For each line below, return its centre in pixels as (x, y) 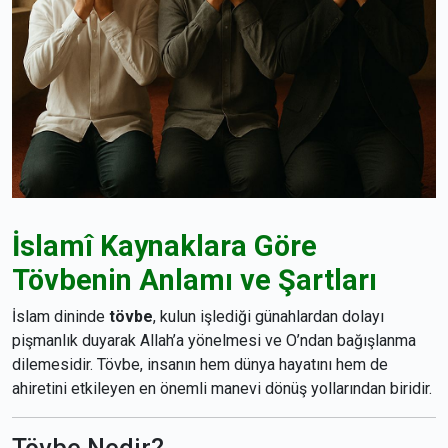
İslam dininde (60, 316)
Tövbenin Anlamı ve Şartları (194, 280)
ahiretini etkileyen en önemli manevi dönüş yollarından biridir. (222, 388)
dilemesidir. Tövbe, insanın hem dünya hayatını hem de (200, 364)
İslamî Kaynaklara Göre (164, 246)
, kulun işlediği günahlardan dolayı (268, 316)
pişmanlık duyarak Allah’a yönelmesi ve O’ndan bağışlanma (214, 340)
